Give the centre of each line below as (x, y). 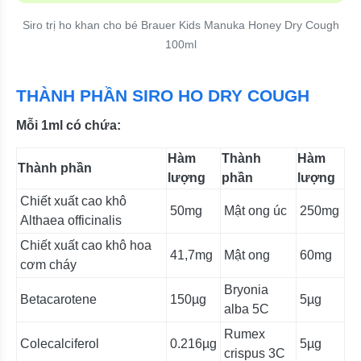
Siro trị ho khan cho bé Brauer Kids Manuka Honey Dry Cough (180, 25)
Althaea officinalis (71, 220)
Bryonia (246, 289)
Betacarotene (58, 299)
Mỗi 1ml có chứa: (68, 125)
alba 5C (247, 309)
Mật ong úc (255, 210)
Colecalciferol (60, 343)
